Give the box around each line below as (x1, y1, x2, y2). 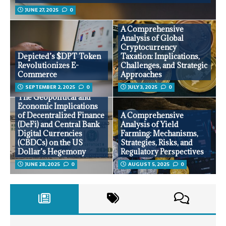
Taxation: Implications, (121, 51, 200, 62)
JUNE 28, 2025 (25, 160, 60, 169)
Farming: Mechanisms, (121, 129, 198, 139)
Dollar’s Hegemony (18, 147, 86, 157)
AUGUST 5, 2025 (128, 160, 169, 169)
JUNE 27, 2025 (25, 6, 59, 15)
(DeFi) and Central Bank (18, 120, 100, 130)
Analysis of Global (121, 33, 184, 43)
